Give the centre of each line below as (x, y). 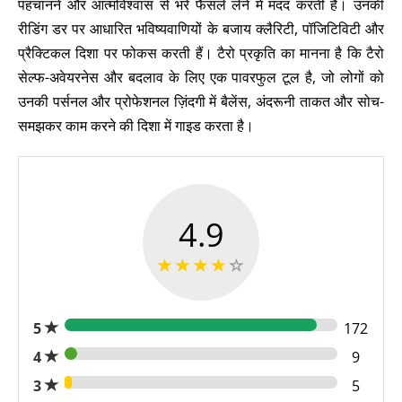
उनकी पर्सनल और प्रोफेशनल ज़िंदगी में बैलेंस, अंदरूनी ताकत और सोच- (201, 101)
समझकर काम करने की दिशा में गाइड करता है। (136, 126)
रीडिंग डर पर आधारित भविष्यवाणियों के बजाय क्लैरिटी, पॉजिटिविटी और (201, 29)
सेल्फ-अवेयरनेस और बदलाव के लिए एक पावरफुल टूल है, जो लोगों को (201, 77)
